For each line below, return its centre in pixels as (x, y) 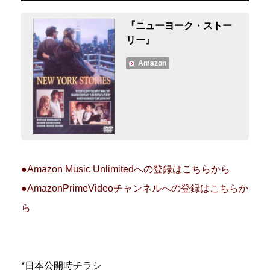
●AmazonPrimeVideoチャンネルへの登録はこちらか (135, 188)
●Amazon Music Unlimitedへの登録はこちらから (126, 169)
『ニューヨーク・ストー (179, 25)
